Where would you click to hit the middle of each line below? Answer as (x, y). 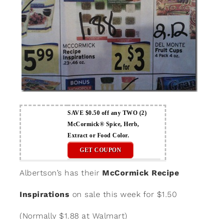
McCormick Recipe (141, 173)
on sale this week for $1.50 (123, 194)
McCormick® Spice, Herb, (103, 124)
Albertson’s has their (61, 173)
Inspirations (44, 194)
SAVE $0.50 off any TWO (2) (107, 113)
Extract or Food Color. (98, 135)
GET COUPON (100, 150)
